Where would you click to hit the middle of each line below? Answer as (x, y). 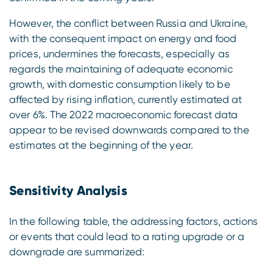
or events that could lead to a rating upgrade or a (127, 236)
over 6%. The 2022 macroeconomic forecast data (124, 115)
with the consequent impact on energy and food (123, 38)
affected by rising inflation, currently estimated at (126, 99)
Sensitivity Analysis (68, 191)
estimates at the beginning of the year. (101, 145)
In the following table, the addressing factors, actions (134, 221)
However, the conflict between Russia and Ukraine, (128, 23)
